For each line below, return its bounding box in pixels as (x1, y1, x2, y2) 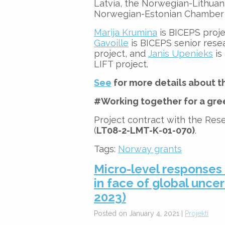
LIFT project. (94, 58, 148, 69)
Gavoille (94, 37, 129, 48)
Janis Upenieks (148, 48, 213, 59)
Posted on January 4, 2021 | (94, 209, 185, 217)
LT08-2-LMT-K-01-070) (96, 125, 195, 136)
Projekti (185, 209, 208, 217)
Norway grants (118, 143, 182, 154)
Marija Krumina (94, 27, 157, 38)
